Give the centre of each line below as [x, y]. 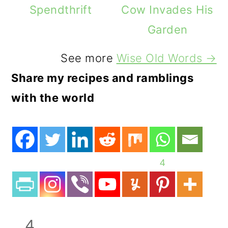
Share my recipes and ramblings [103, 78]
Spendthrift [61, 9]
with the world [53, 97]
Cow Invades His [167, 9]
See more [89, 58]
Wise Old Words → [166, 58]
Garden [167, 29]
